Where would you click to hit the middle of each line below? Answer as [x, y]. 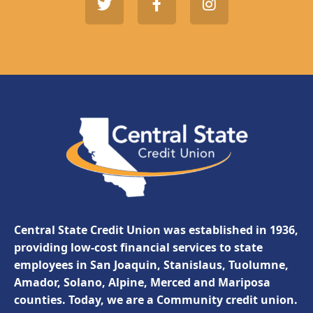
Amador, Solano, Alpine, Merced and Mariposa [142, 282]
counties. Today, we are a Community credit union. [156, 299]
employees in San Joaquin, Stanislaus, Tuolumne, [151, 264]
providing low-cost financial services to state [138, 247]
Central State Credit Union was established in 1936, [156, 230]
